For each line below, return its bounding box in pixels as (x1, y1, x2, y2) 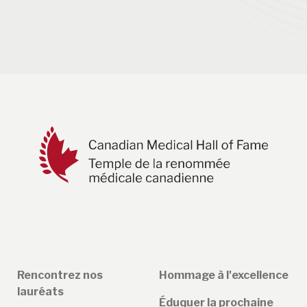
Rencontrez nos (17, 269, 103, 282)
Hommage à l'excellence (159, 269, 288, 282)
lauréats (17, 285, 64, 299)
